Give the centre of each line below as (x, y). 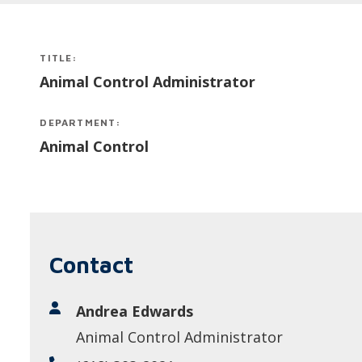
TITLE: (59, 58)
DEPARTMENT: (81, 122)
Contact (92, 265)
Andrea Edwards (134, 311)
